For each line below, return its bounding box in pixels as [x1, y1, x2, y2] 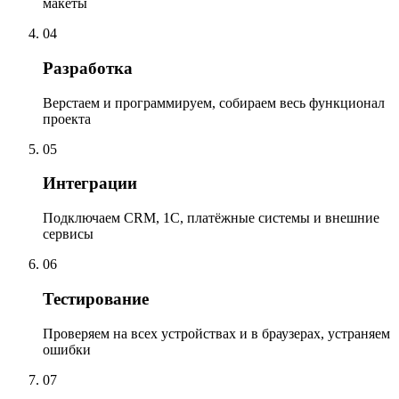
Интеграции [43, 174, 137, 193]
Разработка [43, 58, 133, 77]
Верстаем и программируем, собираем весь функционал [43, 94, 385, 110]
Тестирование [43, 289, 149, 308]
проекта [43, 110, 91, 126]
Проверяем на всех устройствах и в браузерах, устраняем [43, 325, 390, 341]
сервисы [43, 226, 94, 242]
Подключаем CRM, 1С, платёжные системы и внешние [43, 210, 379, 226]
